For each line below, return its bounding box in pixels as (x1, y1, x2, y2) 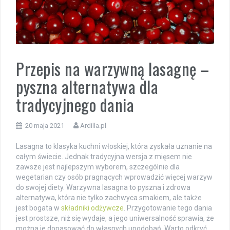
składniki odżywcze (61, 204, 124, 213)
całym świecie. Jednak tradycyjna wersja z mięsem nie (16, 152, 192, 161)
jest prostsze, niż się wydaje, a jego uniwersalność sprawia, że (16, 214, 214, 223)
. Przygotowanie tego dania (124, 204, 212, 213)
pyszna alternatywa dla (16, 74, 158, 99)
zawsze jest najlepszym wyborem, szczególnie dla (16, 163, 180, 171)
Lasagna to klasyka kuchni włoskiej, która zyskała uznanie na (16, 142, 212, 151)
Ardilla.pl (80, 122, 106, 130)
